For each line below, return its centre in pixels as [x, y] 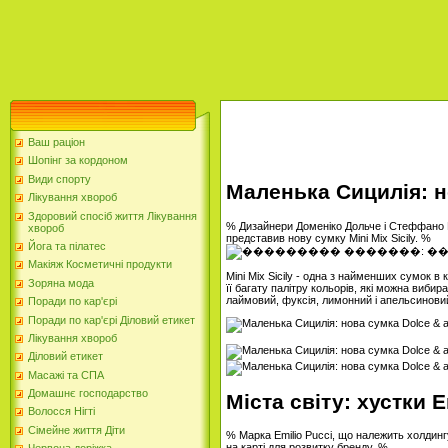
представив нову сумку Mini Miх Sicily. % [328, 237]
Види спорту [59, 178]
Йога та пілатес [67, 245]
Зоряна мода [61, 282]
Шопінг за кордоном [78, 160]
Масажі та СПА [66, 374]
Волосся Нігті [61, 411]
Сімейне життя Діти [76, 429]
